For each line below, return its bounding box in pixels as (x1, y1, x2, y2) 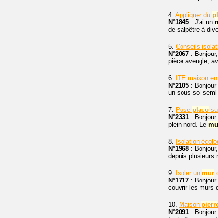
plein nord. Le (168, 121, 208, 128)
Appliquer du (175, 11, 212, 19)
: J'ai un (189, 18, 215, 26)
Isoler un (176, 169, 202, 177)
